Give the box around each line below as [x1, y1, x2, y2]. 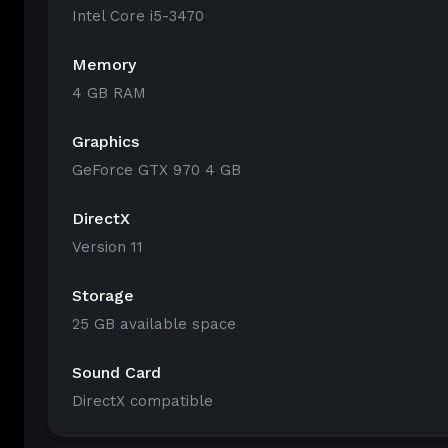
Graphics [72, 132, 139, 151]
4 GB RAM [72, 84, 146, 102]
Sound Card [72, 363, 161, 382]
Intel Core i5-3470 [72, 7, 204, 25]
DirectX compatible [72, 392, 213, 410]
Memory [72, 55, 136, 74]
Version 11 [72, 238, 143, 256]
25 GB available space [72, 315, 236, 333]
